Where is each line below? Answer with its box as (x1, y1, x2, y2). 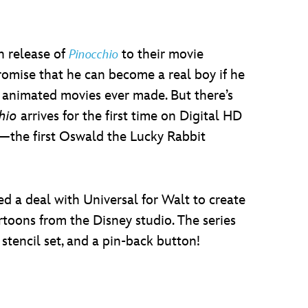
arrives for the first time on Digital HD (17, 108, 242, 124)
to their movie (118, 46, 203, 63)
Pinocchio (69, 47, 118, 62)
